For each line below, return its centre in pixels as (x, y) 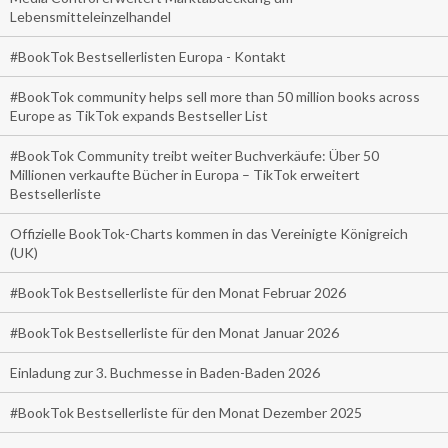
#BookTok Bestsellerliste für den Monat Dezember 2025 (186, 412)
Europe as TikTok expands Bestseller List (139, 115)
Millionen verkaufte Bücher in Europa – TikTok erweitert (185, 174)
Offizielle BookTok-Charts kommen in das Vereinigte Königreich (209, 233)
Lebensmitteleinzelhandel (90, 16)
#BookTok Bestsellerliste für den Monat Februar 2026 (178, 292)
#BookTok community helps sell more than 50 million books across (215, 96)
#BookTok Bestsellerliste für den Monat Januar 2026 (174, 332)
